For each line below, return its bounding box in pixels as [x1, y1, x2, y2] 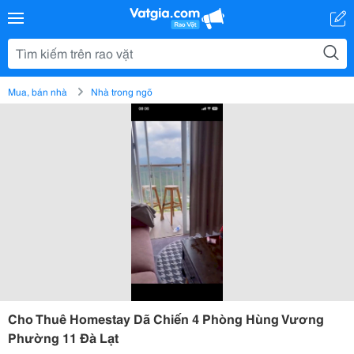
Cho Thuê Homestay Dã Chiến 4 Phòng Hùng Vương [8, 309, 324, 327]
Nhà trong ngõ [91, 85, 153, 98]
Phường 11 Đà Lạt [8, 328, 119, 346]
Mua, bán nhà [8, 85, 67, 98]
